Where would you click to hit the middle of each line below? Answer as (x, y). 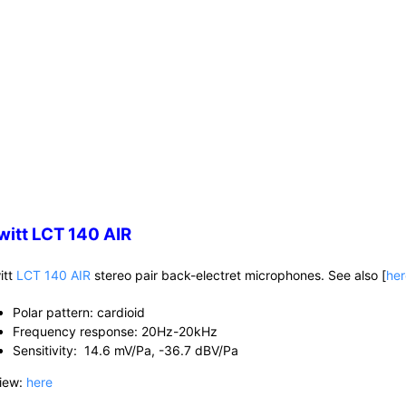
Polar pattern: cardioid (79, 312)
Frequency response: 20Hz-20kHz (116, 331)
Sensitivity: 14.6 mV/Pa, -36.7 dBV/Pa (126, 350)
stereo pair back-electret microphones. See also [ (239, 275)
